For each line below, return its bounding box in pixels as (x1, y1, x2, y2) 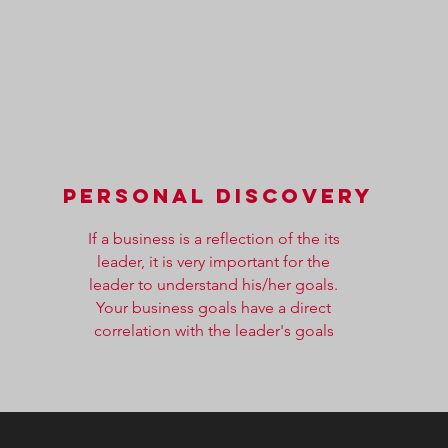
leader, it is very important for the (97, 252, 331, 271)
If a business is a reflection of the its (87, 229, 340, 248)
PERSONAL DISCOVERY (62, 183, 373, 208)
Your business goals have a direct (96, 298, 332, 317)
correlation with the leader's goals (93, 321, 334, 340)
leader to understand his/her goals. (89, 275, 339, 294)
